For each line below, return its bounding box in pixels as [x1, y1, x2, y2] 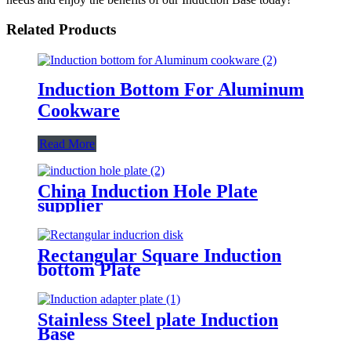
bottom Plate [38, 259, 141, 280]
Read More [39, 136, 95, 150]
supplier [38, 194, 103, 215]
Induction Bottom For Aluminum [38, 78, 304, 100]
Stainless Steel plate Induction [38, 309, 278, 330]
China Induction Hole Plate [38, 180, 258, 201]
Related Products [6, 21, 116, 38]
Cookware [38, 100, 120, 121]
